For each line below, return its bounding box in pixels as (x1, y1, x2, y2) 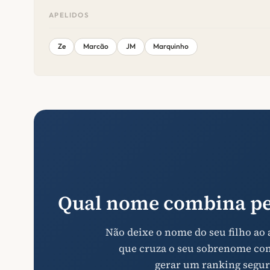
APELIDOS (49, 10, 90, 20)
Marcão (83, 42, 108, 51)
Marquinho (153, 42, 189, 51)
